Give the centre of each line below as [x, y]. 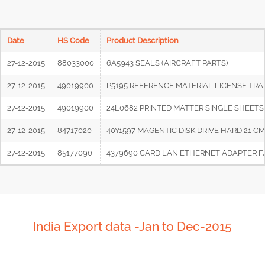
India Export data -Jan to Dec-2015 [132, 226]
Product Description [143, 41]
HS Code [73, 41]
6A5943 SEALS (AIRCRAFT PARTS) [167, 63]
